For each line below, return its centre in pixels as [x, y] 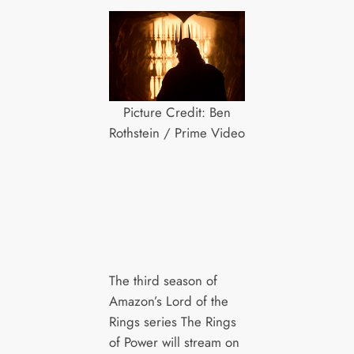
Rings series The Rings [172, 321]
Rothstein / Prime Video [177, 132]
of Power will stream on [174, 342]
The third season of [163, 280]
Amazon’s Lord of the [168, 301]
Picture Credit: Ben [177, 112]
